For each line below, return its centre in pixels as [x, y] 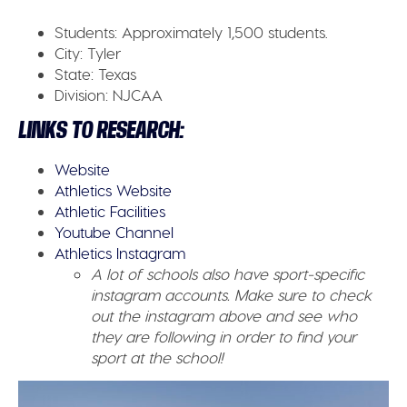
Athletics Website [114, 190]
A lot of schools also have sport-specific [228, 274]
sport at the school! [158, 357]
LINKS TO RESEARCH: [101, 131]
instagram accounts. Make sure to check [232, 295]
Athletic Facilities [110, 211]
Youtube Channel [114, 232]
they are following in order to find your [224, 337]
